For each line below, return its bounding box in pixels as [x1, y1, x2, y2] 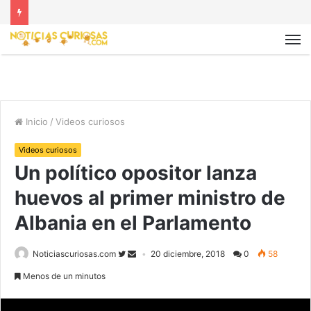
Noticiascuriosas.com [33, 249, 116, 260]
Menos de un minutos [21, 271, 106, 282]
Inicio [23, 116, 48, 128]
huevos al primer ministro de [15, 186, 285, 210]
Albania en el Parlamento [15, 211, 251, 235]
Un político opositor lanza [15, 161, 257, 185]
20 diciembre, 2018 [151, 249, 225, 260]
